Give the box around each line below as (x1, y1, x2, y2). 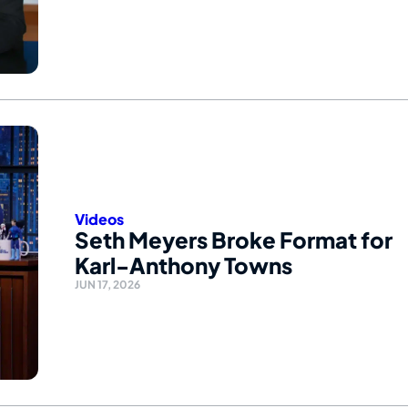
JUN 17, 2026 (75, 278, 140, 292)
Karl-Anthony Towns (75, 251, 292, 280)
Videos (75, 209, 124, 229)
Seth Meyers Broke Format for (75, 226, 393, 254)
